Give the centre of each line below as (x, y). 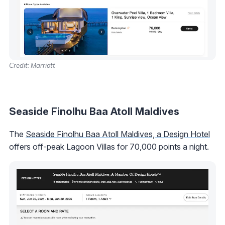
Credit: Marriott (32, 66)
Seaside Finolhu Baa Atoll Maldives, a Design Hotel (118, 134)
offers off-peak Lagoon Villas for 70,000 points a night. (109, 147)
